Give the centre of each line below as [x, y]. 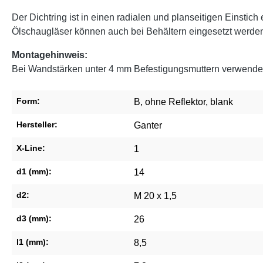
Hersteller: [37, 125]
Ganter [148, 126]
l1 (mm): [33, 242]
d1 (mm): [34, 172]
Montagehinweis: [50, 55]
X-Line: [31, 148]
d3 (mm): [34, 219]
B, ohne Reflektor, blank [183, 102]
